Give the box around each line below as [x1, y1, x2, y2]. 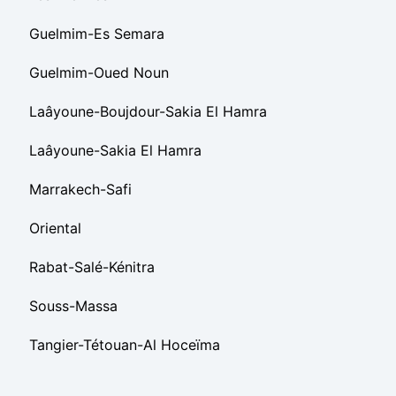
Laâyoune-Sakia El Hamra [29, 141, 202, 159]
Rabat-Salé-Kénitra [29, 258, 155, 276]
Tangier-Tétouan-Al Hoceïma [29, 336, 220, 354]
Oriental [29, 219, 81, 237]
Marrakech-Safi [29, 180, 132, 198]
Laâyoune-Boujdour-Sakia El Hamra [29, 103, 267, 120]
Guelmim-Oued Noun [29, 64, 169, 81]
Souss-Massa [29, 297, 118, 315]
